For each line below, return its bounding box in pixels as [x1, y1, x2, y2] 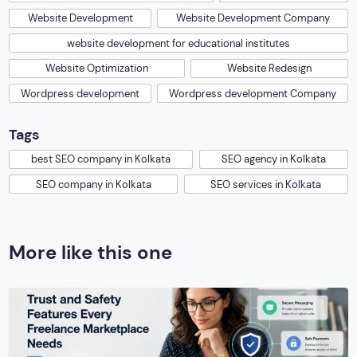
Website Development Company [175, 11, 330, 25]
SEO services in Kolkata [210, 177, 322, 191]
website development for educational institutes [67, 36, 290, 50]
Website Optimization [45, 61, 148, 76]
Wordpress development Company [169, 86, 336, 100]
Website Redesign [227, 61, 312, 76]
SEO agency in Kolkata [221, 152, 326, 167]
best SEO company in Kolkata [31, 152, 171, 167]
